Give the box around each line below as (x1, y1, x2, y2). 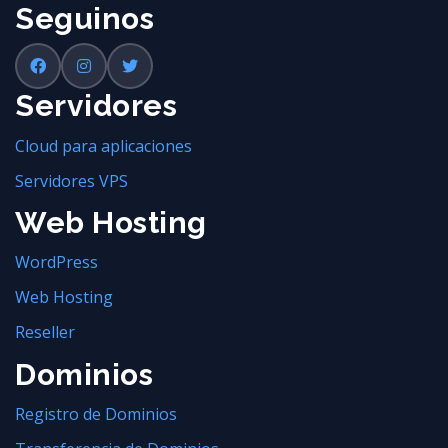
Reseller (15, 321, 75, 344)
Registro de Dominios (15, 403, 177, 426)
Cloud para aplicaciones (15, 134, 192, 157)
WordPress (15, 251, 98, 274)
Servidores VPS (15, 169, 128, 192)
